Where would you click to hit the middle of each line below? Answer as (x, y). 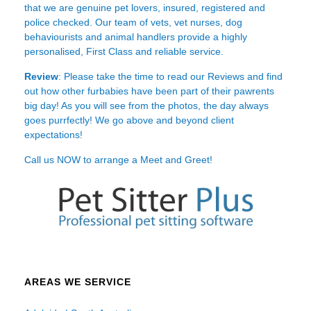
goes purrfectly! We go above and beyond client (129, 120)
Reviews (226, 77)
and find (263, 77)
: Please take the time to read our (133, 77)
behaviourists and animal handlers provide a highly (136, 37)
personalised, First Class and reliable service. (124, 52)
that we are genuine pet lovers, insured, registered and (145, 8)
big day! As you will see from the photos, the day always (146, 106)
